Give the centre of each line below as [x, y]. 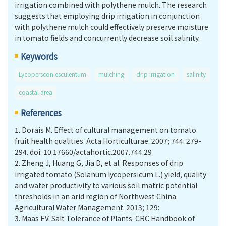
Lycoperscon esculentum [52, 74]
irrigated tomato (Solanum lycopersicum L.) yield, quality [110, 174]
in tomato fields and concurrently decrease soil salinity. [107, 38]
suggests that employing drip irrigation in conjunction [107, 16]
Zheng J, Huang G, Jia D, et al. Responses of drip [102, 163]
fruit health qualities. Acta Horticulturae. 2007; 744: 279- [108, 141]
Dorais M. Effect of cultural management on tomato [109, 130]
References [41, 112]
